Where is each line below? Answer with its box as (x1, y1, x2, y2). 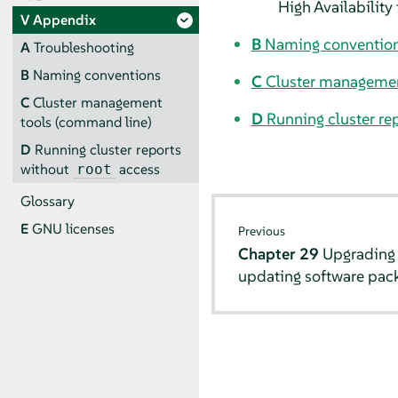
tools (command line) (20, 112, 152, 131)
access (115, 159, 160, 179)
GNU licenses (31, 219, 115, 239)
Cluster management (32, 92, 163, 112)
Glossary (20, 192, 75, 211)
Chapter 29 (238, 243, 323, 265)
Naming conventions (32, 65, 161, 84)
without (20, 159, 73, 179)
